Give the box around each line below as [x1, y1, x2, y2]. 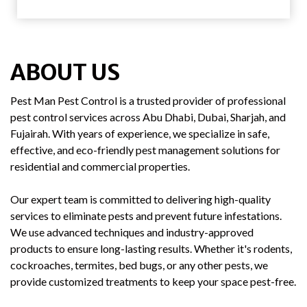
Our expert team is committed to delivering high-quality [10, 193, 271, 206]
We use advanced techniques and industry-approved [10, 225, 254, 239]
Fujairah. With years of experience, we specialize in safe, [10, 127, 269, 140]
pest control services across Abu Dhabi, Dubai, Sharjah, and [10, 110, 286, 124]
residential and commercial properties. [10, 160, 190, 173]
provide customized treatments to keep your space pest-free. [10, 275, 296, 288]
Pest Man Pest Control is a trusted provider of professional [10, 94, 286, 108]
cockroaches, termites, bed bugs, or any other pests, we [10, 258, 268, 272]
